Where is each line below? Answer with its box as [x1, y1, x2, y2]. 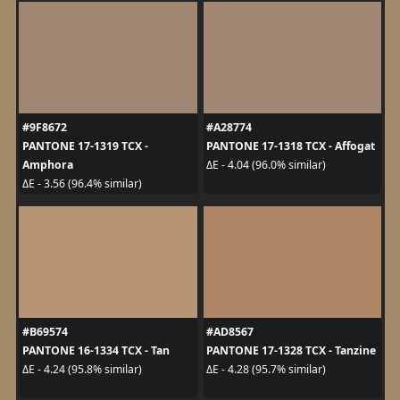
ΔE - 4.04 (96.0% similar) [206, 157, 326, 172]
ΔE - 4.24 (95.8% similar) [21, 362, 142, 377]
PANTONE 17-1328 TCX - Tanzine [206, 342, 376, 358]
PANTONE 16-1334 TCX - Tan [21, 342, 170, 358]
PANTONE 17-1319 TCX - [21, 137, 148, 154]
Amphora [21, 156, 73, 172]
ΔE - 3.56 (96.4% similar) [21, 176, 142, 191]
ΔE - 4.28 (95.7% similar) [206, 362, 326, 377]
